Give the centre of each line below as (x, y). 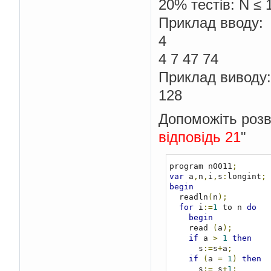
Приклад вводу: (211, 22)
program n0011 (201, 166)
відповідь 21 (200, 137)
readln (193, 197)
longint (244, 177)
